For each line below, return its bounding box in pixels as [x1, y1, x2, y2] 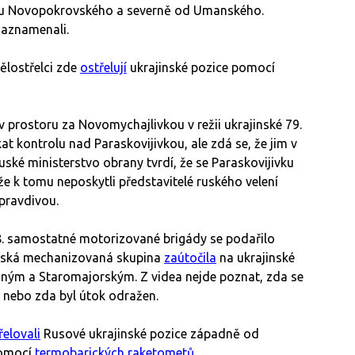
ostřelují [80, 60, 127, 75]
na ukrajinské [216, 250, 295, 265]
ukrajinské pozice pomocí [127, 60, 275, 75]
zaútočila [164, 250, 216, 265]
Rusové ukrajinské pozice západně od [40, 326, 259, 342]
